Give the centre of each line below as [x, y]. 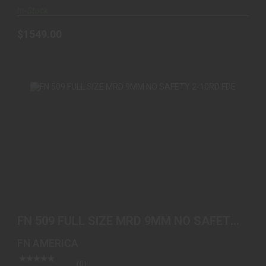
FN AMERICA [48, 243]
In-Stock [33, 10]
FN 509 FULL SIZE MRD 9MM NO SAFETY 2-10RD [133, 202]
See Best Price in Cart [133, 232]
